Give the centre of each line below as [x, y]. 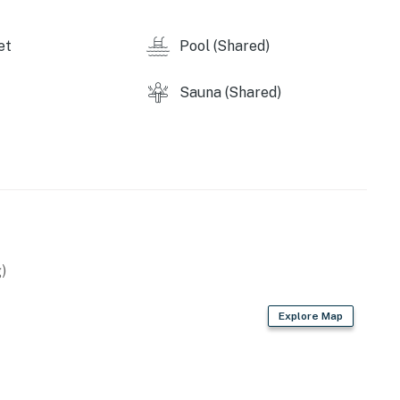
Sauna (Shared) [228, 93]
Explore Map [311, 317]
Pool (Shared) [222, 46]
